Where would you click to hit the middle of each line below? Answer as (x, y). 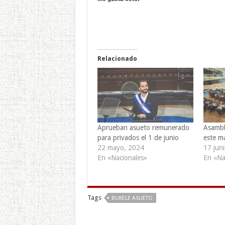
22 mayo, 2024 (121, 147)
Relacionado (117, 59)
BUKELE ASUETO (132, 198)
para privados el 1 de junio (138, 137)
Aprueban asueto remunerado (143, 127)
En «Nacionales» (122, 157)
